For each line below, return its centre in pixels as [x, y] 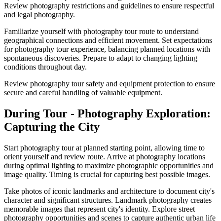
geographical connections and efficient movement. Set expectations [108, 40]
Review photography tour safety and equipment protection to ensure [110, 84]
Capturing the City [52, 127]
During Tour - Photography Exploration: [107, 114]
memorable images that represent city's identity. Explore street [99, 209]
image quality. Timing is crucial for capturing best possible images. [107, 174]
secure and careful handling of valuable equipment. [83, 93]
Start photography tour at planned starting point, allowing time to [104, 147]
